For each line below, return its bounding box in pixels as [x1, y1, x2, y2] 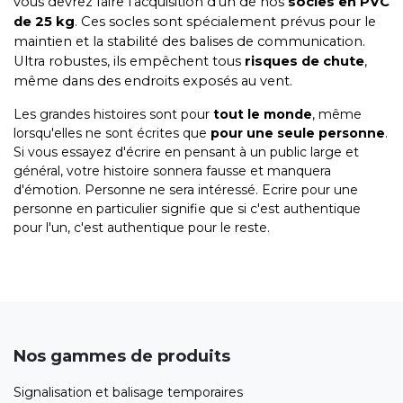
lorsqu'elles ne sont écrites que [13, 125, 210, 141]
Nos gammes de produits [13, 346, 230, 366]
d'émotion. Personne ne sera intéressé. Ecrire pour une [13, 182, 358, 198]
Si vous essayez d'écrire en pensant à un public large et [13, 144, 359, 160]
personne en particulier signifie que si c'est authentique [13, 201, 361, 217]
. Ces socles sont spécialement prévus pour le [75, 13, 376, 30]
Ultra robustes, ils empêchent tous [13, 53, 245, 69]
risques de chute [245, 53, 364, 69]
